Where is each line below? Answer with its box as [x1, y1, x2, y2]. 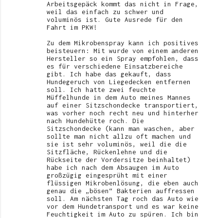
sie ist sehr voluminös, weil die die [47, 140, 187, 148]
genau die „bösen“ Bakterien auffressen [47, 186, 195, 195]
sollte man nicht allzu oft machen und [47, 132, 191, 140]
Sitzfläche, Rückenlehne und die [47, 147, 167, 156]
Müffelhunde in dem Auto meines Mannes [47, 93, 191, 101]
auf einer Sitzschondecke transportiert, [47, 101, 199, 109]
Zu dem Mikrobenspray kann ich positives [47, 38, 199, 47]
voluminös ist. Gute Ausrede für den [47, 15, 183, 23]
